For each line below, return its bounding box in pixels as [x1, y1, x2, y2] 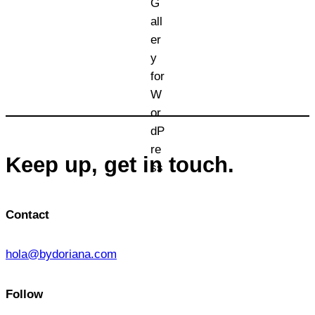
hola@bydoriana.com [6, 247, 117, 262]
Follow [6, 287, 43, 301]
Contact [6, 207, 49, 221]
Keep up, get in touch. [6, 153, 234, 178]
